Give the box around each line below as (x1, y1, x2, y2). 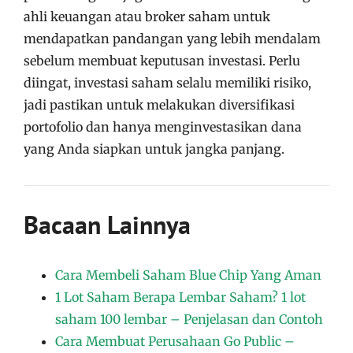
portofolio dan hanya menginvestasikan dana (24, 118, 302, 135)
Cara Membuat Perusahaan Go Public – (55, 333, 295, 349)
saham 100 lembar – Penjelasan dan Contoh (55, 310, 323, 327)
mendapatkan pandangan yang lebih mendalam (24, 30, 321, 46)
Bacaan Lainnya (24, 207, 191, 241)
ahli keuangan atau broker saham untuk (24, 8, 270, 24)
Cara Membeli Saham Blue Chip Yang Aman (55, 266, 321, 283)
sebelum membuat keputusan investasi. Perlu (24, 52, 300, 69)
